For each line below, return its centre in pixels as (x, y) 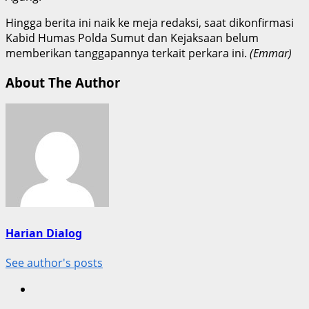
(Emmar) (271, 53)
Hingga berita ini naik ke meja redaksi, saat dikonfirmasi (150, 22)
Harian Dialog (44, 233)
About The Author (63, 82)
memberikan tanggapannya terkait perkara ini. (128, 53)
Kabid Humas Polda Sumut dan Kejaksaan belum (132, 38)
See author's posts (54, 262)
